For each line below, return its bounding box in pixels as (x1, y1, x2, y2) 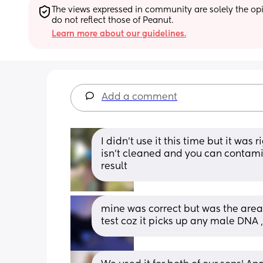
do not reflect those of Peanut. (52, 16, 173, 25)
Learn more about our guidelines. (52, 29, 186, 38)
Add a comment (102, 92, 177, 102)
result (101, 161, 127, 171)
